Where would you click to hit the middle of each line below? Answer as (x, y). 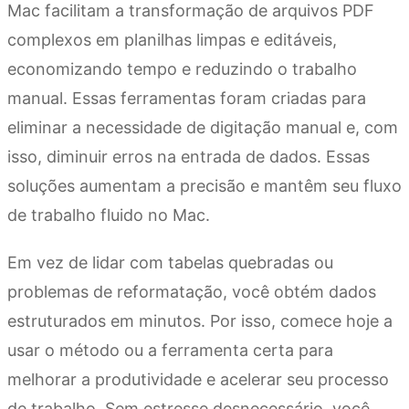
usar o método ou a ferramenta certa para (170, 351)
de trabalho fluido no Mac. (109, 215)
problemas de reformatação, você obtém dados (192, 292)
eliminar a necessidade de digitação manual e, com (203, 128)
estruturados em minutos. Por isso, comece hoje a (200, 321)
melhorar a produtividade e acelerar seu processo (198, 380)
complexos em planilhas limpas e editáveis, (172, 40)
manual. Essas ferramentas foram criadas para (187, 99)
